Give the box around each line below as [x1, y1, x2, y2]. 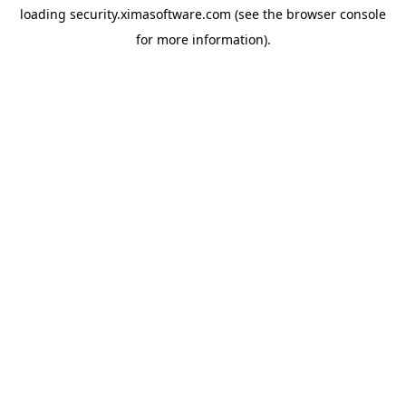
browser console [286, 5, 386, 23]
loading [20, 5, 70, 23]
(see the [231, 5, 283, 23]
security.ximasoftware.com [70, 5, 231, 23]
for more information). [135, 31, 271, 48]
